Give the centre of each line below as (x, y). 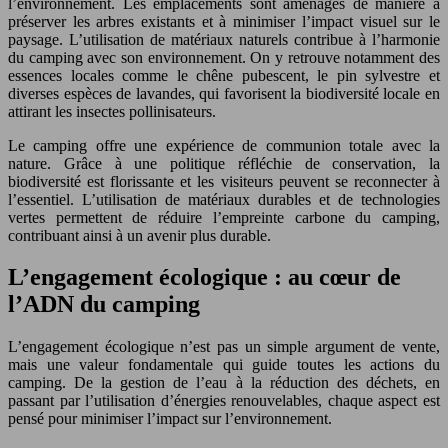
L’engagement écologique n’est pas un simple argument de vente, (224, 347)
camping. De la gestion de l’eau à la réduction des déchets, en (224, 383)
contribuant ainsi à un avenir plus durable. (139, 235)
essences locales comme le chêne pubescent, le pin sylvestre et (224, 75)
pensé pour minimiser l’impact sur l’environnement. (170, 419)
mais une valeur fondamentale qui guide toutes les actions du (224, 365)
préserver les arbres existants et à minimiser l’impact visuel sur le (224, 21)
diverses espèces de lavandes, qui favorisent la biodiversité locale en (224, 93)
